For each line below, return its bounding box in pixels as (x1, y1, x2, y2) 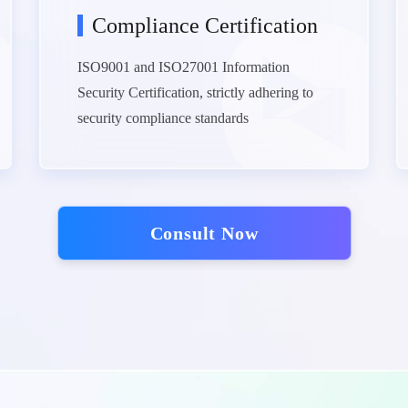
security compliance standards (77, 110, 250, 126)
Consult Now (149, 223, 259, 243)
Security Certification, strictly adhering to (77, 85, 314, 100)
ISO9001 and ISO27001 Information (77, 59, 291, 75)
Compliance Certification (92, 14, 319, 37)
